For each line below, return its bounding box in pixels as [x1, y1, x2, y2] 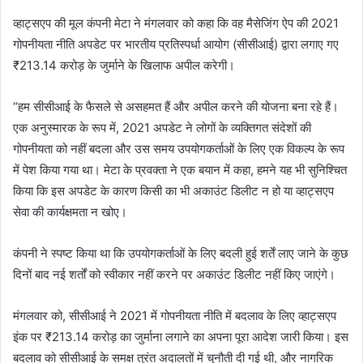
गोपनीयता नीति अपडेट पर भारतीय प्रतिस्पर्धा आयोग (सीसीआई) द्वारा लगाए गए [13, 36, 339, 53]
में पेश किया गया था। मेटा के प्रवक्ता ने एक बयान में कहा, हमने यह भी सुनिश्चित [13, 162, 347, 178]
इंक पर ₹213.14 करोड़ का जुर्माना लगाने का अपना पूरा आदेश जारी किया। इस [13, 329, 348, 345]
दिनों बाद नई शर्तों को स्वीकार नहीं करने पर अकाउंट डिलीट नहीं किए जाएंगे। [13, 267, 335, 283]
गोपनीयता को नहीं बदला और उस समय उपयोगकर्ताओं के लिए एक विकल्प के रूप [13, 141, 344, 157]
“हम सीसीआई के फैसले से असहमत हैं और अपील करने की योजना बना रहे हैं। [13, 99, 339, 115]
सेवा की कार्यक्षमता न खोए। [13, 204, 127, 220]
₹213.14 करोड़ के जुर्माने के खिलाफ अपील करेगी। [13, 58, 235, 74]
